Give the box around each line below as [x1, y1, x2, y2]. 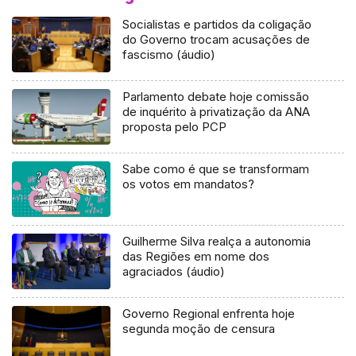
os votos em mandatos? [122, 176, 255, 192]
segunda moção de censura [122, 320, 276, 336]
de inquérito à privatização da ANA [122, 103, 311, 119]
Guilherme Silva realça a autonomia [122, 233, 311, 249]
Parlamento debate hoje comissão [122, 88, 310, 104]
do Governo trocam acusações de [122, 32, 311, 48]
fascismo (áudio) [122, 47, 216, 63]
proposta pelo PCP [122, 118, 227, 134]
